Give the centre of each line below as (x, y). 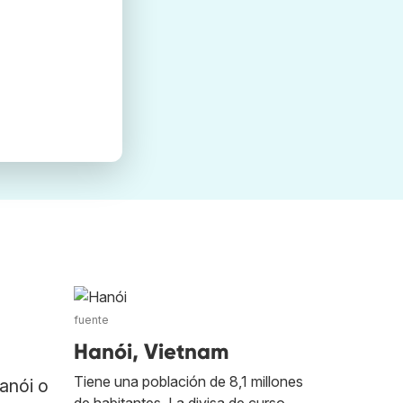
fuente (91, 320)
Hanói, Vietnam (151, 352)
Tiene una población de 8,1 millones (188, 382)
